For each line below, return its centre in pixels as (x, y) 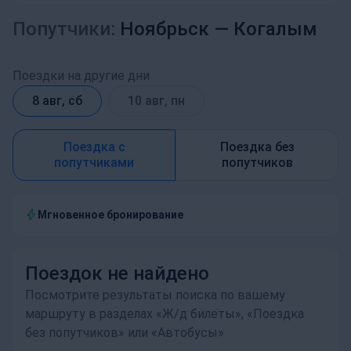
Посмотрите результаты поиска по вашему (155, 295)
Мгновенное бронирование (110, 215)
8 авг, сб (57, 101)
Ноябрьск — (174, 29)
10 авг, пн (156, 101)
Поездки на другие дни (81, 76)
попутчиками (94, 163)
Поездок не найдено (117, 273)
